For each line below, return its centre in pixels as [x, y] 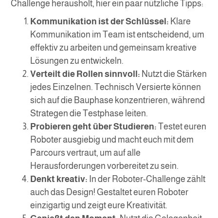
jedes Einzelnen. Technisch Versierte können [116, 87]
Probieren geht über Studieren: [94, 127]
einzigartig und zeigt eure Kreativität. [99, 206]
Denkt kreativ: [59, 179]
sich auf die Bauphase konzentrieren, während [118, 100]
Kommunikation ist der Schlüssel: [100, 22]
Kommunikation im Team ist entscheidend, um [118, 35]
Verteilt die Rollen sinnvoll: [85, 74]
